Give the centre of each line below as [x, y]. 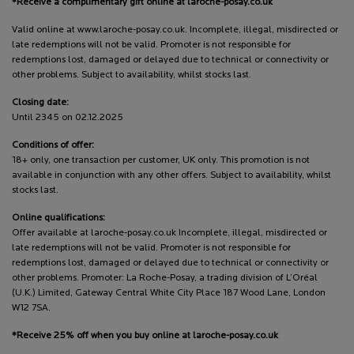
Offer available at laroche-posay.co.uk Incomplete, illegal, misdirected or [169, 233]
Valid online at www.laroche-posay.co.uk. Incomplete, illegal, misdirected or [175, 30]
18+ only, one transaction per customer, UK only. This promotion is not [161, 160]
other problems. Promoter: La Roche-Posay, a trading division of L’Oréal [165, 278]
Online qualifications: [58, 218]
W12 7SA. [31, 308]
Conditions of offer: [53, 145]
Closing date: [40, 102]
